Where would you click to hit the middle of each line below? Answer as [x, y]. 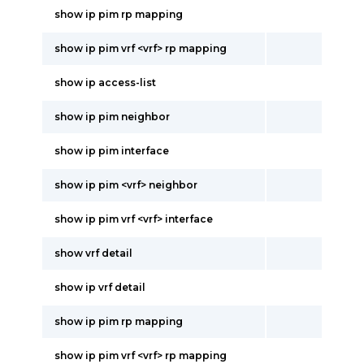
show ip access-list [105, 82]
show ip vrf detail [100, 287]
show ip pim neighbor [112, 117]
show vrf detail [93, 253]
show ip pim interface [112, 151]
